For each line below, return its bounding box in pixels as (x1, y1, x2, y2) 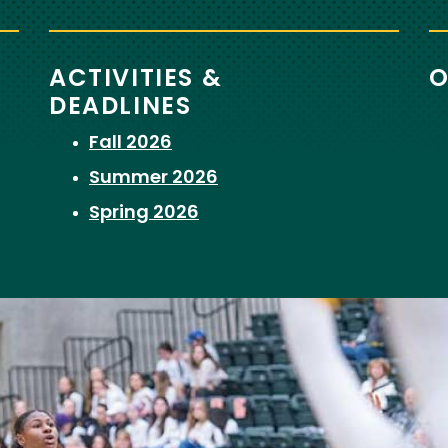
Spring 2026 (89, 203, 199, 223)
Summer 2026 (89, 168, 218, 188)
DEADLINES (49, 95, 192, 120)
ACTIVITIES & (49, 67, 223, 92)
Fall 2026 (89, 133, 172, 153)
